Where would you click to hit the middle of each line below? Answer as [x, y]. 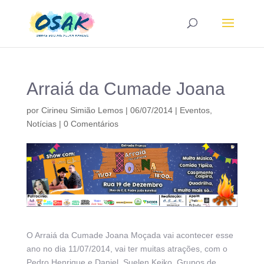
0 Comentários [91, 124]
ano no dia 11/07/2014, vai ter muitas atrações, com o [127, 249]
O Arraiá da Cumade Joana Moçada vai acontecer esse [130, 235]
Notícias [41, 124]
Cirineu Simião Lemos [82, 110]
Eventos [194, 110]
